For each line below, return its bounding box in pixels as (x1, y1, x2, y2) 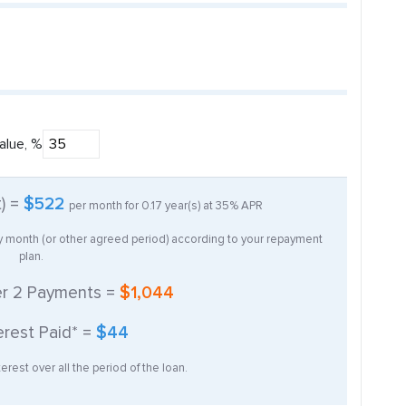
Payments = (22, 282, 120, 304)
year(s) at (162, 198, 216, 213)
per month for (69, 198, 141, 213)
